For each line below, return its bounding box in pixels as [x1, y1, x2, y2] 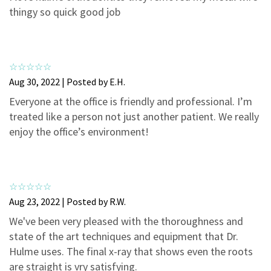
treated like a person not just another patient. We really [9, 109, 259, 124]
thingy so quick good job [9, 5, 120, 19]
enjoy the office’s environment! [9, 125, 149, 139]
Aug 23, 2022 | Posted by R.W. [9, 195, 126, 208]
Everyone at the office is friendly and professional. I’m [9, 94, 252, 109]
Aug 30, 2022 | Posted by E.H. [9, 76, 125, 88]
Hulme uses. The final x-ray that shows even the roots [9, 244, 253, 259]
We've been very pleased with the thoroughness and [9, 214, 243, 229]
